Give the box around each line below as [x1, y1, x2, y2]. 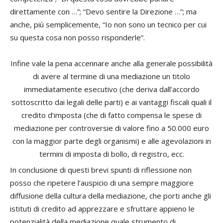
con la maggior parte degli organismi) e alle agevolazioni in [12, 136, 211, 146]
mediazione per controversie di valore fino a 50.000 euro [14, 123, 209, 133]
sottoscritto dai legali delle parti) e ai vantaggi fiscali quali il [11, 97, 212, 107]
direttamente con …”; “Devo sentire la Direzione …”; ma [10, 6, 197, 16]
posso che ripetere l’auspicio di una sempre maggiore [10, 178, 194, 188]
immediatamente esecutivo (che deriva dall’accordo [23, 84, 200, 94]
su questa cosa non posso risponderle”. [10, 32, 145, 42]
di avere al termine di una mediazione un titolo [33, 71, 190, 81]
